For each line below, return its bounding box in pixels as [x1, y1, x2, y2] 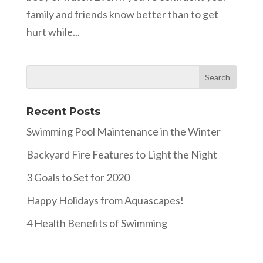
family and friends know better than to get [26, 8, 218, 21]
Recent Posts [26, 105, 100, 118]
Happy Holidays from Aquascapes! [26, 194, 184, 207]
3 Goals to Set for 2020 [26, 171, 130, 184]
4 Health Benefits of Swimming [26, 217, 167, 230]
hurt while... [26, 25, 80, 38]
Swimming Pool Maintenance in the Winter [26, 125, 221, 138]
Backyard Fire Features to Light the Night [26, 148, 217, 161]
